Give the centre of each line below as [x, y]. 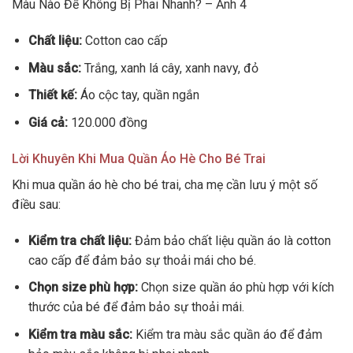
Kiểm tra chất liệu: [80, 240]
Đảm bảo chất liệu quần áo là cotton [231, 240]
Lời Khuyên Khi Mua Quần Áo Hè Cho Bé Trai [139, 158]
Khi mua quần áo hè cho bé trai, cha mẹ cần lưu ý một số [165, 184]
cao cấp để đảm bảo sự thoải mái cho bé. [142, 260]
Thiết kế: [52, 95]
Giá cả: [48, 122]
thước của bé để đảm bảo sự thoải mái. [136, 307]
